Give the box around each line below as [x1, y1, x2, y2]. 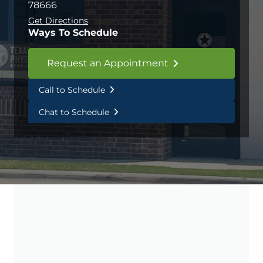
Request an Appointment [47, 58, 168, 69]
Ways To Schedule [28, 27, 118, 39]
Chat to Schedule [39, 107, 109, 118]
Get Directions [28, 15, 88, 26]
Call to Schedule [39, 85, 105, 96]
